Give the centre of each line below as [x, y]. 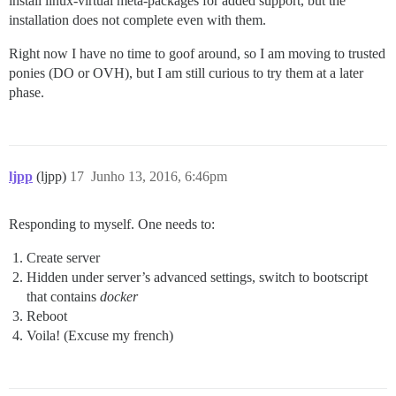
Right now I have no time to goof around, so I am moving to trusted [197, 54]
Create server [63, 258]
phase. [27, 93]
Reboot [47, 316]
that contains [63, 297]
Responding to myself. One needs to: [112, 225]
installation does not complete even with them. [137, 20]
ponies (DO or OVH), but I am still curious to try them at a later [186, 73]
